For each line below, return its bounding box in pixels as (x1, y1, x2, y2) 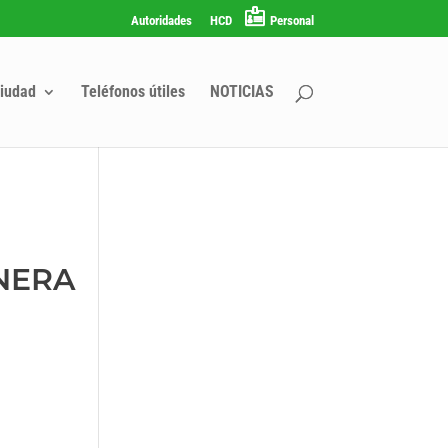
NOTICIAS (209, 81, 274, 101)
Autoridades (130, 12, 192, 28)
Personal (269, 12, 314, 28)
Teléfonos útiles (80, 81, 185, 101)
